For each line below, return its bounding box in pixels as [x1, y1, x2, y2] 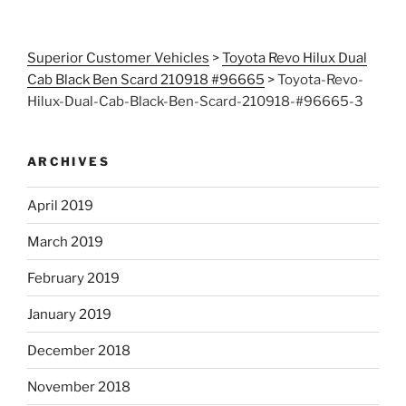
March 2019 [27, 233, 103, 250]
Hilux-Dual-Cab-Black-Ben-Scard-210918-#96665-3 [27, 92, 363, 110]
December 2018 [27, 342, 130, 359]
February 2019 [27, 269, 120, 286]
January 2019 [27, 305, 111, 323]
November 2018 [27, 378, 130, 395]
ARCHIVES [27, 153, 110, 169]
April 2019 [27, 197, 93, 214]
